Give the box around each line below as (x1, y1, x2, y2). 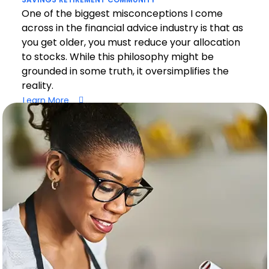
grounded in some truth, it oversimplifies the (21, 64, 229, 78)
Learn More (22, 94, 69, 106)
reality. (21, 79, 53, 92)
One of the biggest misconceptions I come (21, 7, 223, 20)
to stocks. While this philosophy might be (21, 50, 214, 64)
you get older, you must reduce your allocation (21, 35, 240, 49)
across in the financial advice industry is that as (21, 21, 243, 35)
